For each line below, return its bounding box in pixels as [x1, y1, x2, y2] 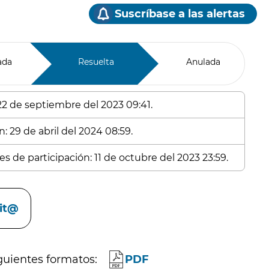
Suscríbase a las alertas [115, 7, 245, 20]
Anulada [186, 56, 220, 67]
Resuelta [77, 56, 114, 67]
